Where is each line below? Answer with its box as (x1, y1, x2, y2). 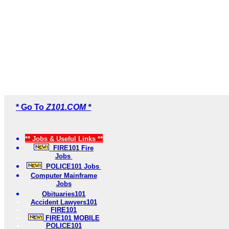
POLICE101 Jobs (41, 163, 101, 170)
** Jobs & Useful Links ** (25, 135, 103, 143)
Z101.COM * (46, 103, 91, 111)
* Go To (16, 103, 46, 111)
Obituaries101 (42, 190, 85, 198)
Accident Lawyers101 (30, 198, 97, 206)
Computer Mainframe (30, 172, 97, 179)
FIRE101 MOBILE (43, 214, 100, 222)
